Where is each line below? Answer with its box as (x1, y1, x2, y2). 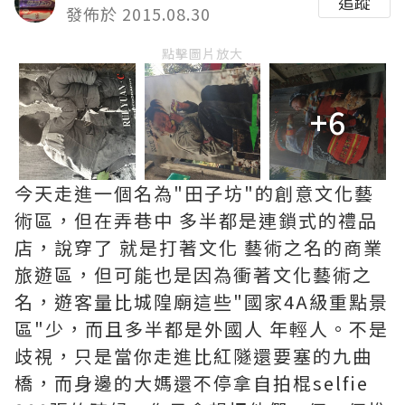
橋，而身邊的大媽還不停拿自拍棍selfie (14, 369, 369, 396)
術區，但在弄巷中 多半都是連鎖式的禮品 (14, 206, 378, 233)
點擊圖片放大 (162, 44, 243, 62)
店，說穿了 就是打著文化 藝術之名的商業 (14, 233, 383, 260)
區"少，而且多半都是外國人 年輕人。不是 (14, 315, 389, 342)
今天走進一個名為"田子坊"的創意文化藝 (14, 179, 374, 206)
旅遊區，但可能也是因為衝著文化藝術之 (14, 260, 372, 287)
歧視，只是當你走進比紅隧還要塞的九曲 (14, 342, 372, 369)
